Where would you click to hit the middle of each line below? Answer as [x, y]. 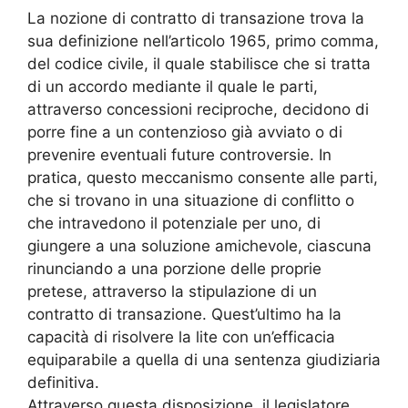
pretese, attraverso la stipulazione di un [172, 292]
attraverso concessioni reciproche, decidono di [198, 110]
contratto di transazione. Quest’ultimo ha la [184, 315]
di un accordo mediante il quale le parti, [173, 87]
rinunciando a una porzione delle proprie [174, 269]
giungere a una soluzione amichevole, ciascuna [199, 246]
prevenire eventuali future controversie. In [179, 155]
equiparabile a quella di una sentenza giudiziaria [204, 360]
